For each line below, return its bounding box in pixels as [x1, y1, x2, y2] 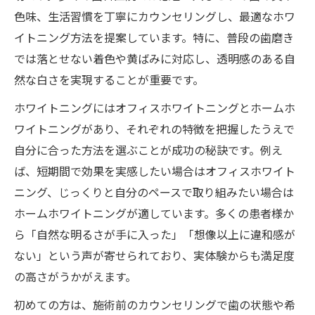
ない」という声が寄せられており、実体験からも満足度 [14, 246, 295, 264]
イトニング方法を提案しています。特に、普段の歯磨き [14, 28, 294, 46]
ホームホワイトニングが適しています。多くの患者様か [14, 204, 294, 221]
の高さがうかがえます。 [14, 267, 136, 285]
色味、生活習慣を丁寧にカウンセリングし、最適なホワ [14, 7, 295, 25]
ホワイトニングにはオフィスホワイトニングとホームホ [14, 98, 295, 116]
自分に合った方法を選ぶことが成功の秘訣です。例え [14, 141, 283, 158]
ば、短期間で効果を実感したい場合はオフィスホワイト [14, 162, 295, 179]
